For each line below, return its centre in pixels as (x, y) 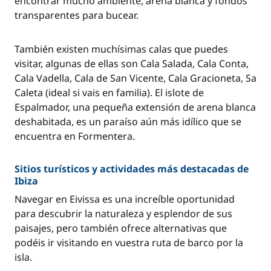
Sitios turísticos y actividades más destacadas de (132, 169)
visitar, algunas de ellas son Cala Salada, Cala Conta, (132, 64)
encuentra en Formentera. (75, 136)
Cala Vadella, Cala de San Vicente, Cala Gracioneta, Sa (135, 78)
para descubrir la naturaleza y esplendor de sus (123, 214)
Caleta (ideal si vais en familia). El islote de (109, 93)
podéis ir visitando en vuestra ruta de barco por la (129, 243)
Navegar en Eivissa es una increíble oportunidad (125, 199)
